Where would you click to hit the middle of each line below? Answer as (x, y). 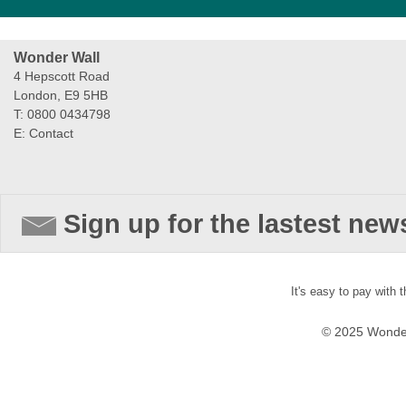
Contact (51, 133)
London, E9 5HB (61, 95)
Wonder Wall (57, 57)
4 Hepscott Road (62, 76)
